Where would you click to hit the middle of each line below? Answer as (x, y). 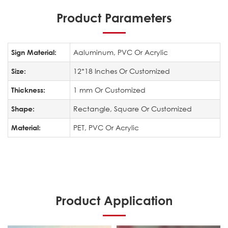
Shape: (23, 109)
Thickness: (28, 90)
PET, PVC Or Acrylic (106, 128)
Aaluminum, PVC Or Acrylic (121, 52)
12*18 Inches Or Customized (122, 71)
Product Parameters (114, 18)
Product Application (114, 201)
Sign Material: (34, 52)
